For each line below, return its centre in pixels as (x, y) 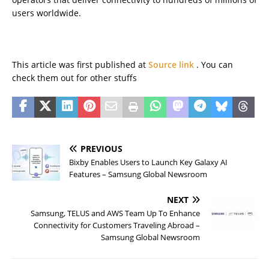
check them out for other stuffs (74, 77)
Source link (172, 64)
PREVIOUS (101, 148)
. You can (215, 64)
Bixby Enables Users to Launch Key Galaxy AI (148, 162)
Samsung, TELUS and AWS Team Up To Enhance (115, 213)
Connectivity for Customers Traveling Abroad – (117, 225)
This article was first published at (80, 64)
